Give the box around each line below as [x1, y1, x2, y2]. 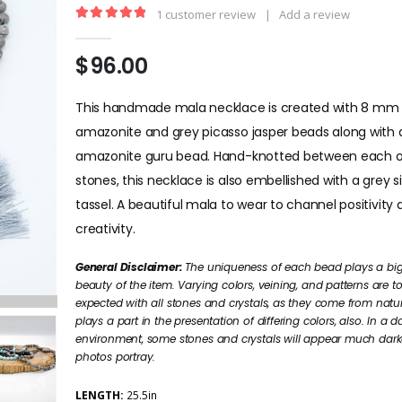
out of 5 [108, 23, 181, 36]
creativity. [75, 220, 135, 239]
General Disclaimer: [75, 259, 182, 275]
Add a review [278, 5, 350, 22]
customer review [162, 5, 257, 22]
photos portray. [75, 349, 156, 365]
